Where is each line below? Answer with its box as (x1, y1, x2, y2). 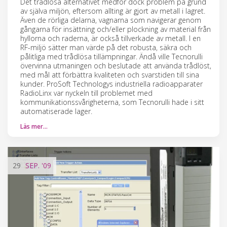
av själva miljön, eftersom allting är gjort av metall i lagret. (20, 6, 205, 16)
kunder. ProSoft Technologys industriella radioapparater (20, 79, 203, 89)
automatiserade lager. (20, 106, 92, 116)
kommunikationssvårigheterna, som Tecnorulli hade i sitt (20, 97, 204, 107)
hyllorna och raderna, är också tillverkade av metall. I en (20, 33, 201, 43)
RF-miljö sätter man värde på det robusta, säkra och (20, 42, 192, 52)
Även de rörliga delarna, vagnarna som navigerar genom (20, 15, 201, 25)
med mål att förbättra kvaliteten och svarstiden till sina (20, 69, 199, 80)
